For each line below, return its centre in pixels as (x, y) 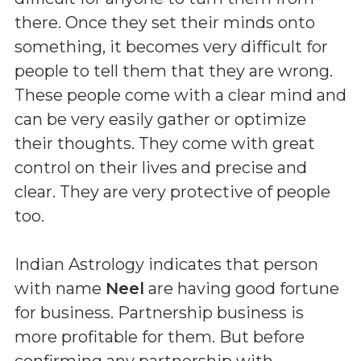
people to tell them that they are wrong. (174, 71)
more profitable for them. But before (160, 336)
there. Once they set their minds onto (165, 22)
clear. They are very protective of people (172, 191)
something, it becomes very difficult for (171, 46)
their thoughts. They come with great (165, 143)
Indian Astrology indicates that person (166, 264)
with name (60, 288)
